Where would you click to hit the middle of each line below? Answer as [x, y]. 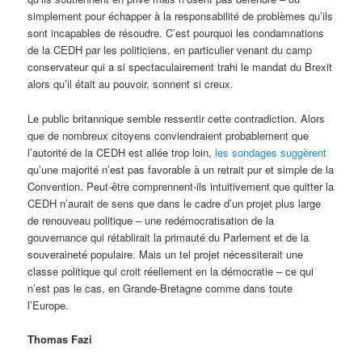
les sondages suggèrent [271, 152]
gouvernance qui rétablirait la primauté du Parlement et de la [168, 237]
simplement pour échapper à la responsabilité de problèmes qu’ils [181, 16]
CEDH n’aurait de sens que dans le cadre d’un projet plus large [175, 203]
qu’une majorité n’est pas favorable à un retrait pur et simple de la [181, 169]
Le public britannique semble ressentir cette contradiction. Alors [177, 118]
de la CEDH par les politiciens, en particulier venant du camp [170, 50]
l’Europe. [48, 305]
